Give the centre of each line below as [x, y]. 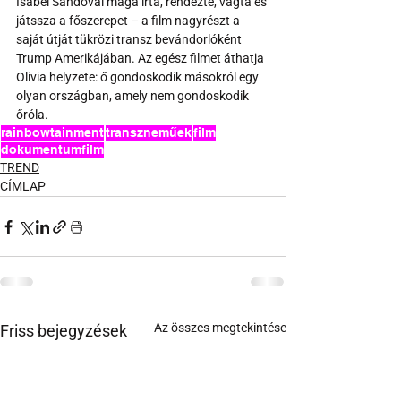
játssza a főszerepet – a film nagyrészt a [129, 21]
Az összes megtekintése [220, 328]
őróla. [32, 115]
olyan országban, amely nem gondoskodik [134, 96]
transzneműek [149, 133]
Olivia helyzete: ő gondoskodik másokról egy [139, 77]
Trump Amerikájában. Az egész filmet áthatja [141, 59]
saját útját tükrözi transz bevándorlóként [130, 40]
